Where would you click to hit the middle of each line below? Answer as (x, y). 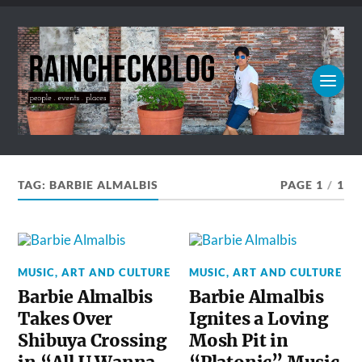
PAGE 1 (301, 185)
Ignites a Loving (259, 319)
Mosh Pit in (239, 341)
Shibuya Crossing (93, 341)
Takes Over (65, 319)
